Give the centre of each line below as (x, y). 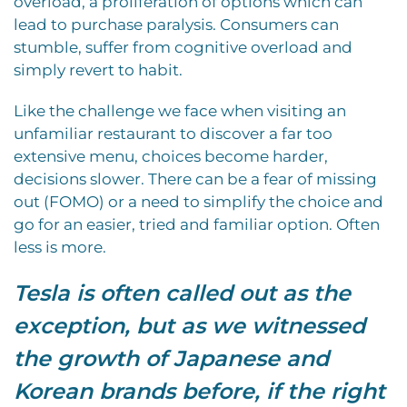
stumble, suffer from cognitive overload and (183, 47)
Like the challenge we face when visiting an (180, 110)
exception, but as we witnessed (189, 325)
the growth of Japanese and (171, 358)
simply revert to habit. (98, 69)
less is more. (60, 247)
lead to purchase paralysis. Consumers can (176, 24)
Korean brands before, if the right (199, 391)
